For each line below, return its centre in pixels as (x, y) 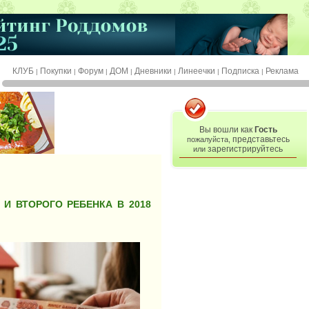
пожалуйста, (209, 139)
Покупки (56, 71)
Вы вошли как (227, 130)
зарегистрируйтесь (245, 149)
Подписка (240, 71)
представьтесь (261, 139)
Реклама (282, 71)
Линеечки (197, 71)
